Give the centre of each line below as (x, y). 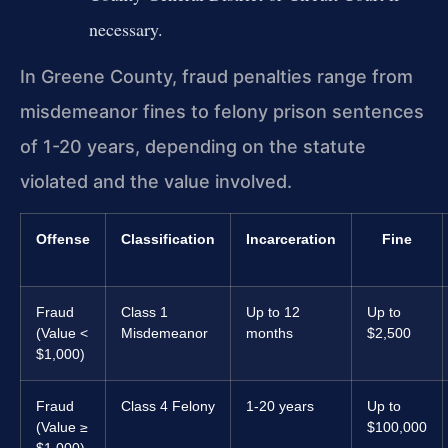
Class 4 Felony (168, 406)
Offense (63, 239)
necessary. (125, 29)
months (269, 333)
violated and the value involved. (156, 181)
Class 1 (144, 312)
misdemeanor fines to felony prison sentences (222, 111)
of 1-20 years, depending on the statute (193, 146)
